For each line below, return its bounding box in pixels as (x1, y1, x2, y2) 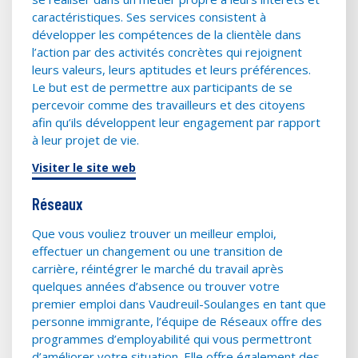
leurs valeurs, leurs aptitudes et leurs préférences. (32, 62, 311, 78)
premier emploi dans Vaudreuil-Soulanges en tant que (32, 295, 326, 312)
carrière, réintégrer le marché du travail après (32, 260, 284, 276)
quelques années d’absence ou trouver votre (32, 277, 280, 294)
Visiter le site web (32, 160, 136, 176)
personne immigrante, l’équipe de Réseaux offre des (32, 312, 322, 329)
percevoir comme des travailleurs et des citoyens (32, 97, 305, 113)
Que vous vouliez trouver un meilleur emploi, (32, 225, 276, 241)
